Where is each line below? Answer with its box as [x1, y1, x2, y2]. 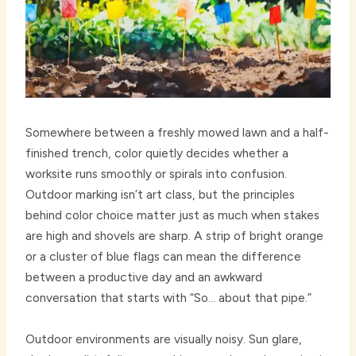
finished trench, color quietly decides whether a [25, 145, 289, 161]
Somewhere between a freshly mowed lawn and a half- [25, 125, 330, 141]
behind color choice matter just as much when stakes [25, 207, 320, 223]
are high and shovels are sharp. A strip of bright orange [25, 228, 324, 244]
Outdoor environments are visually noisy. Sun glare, [25, 331, 303, 347]
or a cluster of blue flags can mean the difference [25, 249, 302, 265]
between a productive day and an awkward [25, 269, 263, 285]
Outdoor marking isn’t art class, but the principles [25, 187, 296, 203]
